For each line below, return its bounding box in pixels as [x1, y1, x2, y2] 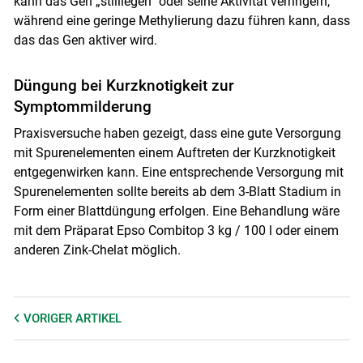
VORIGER [23, 310, 75, 326]
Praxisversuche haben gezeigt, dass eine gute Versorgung [13, 125, 341, 141]
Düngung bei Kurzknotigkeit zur [13, 75, 234, 95]
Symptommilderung [13, 96, 152, 116]
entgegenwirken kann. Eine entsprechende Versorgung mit [13, 164, 344, 180]
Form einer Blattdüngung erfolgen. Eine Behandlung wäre [13, 203, 340, 219]
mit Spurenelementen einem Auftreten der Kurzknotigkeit [13, 144, 335, 160]
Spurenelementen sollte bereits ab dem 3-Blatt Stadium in [13, 183, 341, 199]
